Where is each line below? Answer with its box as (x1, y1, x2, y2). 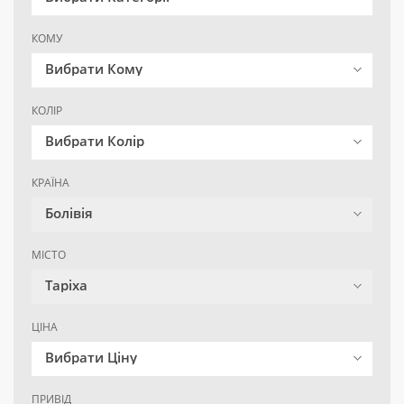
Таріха (45, 276, 87, 295)
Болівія (45, 204, 93, 223)
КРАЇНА (32, 175, 69, 191)
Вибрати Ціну (45, 348, 137, 367)
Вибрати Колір (45, 132, 144, 151)
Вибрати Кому (45, 60, 142, 78)
